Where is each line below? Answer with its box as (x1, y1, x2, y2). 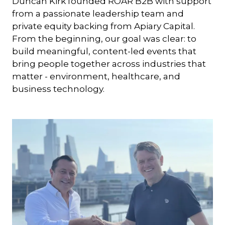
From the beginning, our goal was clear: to (12, 33, 196, 44)
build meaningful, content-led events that (12, 46, 196, 57)
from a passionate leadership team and (12, 8, 184, 19)
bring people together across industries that (12, 58, 206, 69)
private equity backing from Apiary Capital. (12, 21, 195, 32)
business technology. (12, 83, 104, 94)
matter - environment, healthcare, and (12, 71, 180, 82)
